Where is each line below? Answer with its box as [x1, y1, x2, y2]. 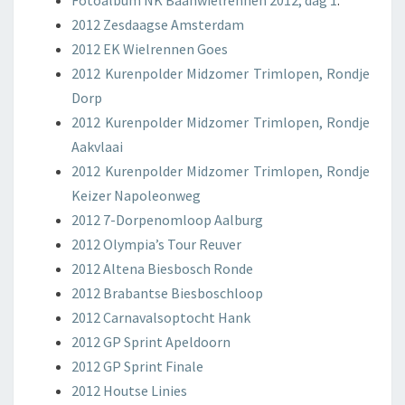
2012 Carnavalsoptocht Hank [71, 308, 250, 326]
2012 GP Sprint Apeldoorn [71, 333, 231, 351]
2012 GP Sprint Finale [71, 357, 203, 375]
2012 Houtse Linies [71, 381, 187, 400]
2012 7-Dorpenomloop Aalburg [71, 211, 263, 229]
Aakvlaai [71, 137, 123, 155]
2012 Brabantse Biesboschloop [71, 284, 263, 302]
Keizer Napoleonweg [71, 186, 201, 204]
